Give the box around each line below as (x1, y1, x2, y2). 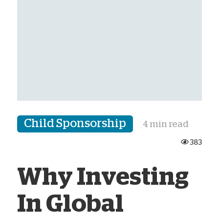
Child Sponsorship (24, 117, 127, 129)
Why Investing (17, 164, 189, 189)
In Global (17, 191, 124, 216)
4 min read (143, 119, 189, 129)
